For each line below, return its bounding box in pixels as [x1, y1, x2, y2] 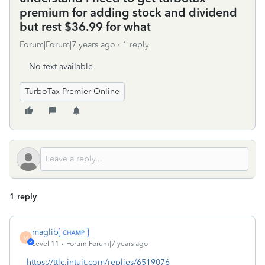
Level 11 [32, 240, 59, 248]
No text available [29, 62, 93, 72]
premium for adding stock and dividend [20, 5, 237, 20]
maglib [32, 227, 59, 237]
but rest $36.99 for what [20, 20, 151, 34]
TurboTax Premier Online [25, 86, 119, 96]
